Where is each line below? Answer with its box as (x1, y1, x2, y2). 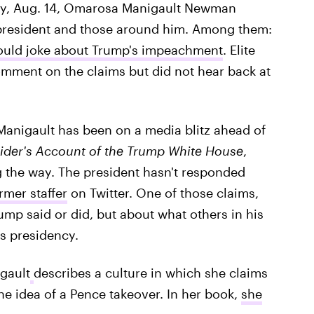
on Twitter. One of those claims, (67, 185, 259, 200)
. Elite (222, 42, 255, 57)
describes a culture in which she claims (33, 265, 268, 280)
